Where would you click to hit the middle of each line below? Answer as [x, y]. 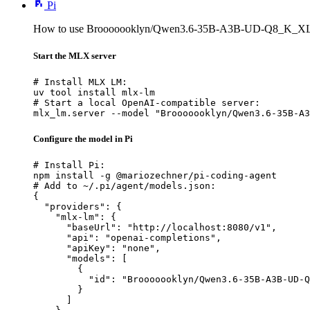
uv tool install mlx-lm [94, 92]
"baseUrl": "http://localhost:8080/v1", [155, 228]
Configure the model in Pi [83, 139]
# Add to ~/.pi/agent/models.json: [125, 186]
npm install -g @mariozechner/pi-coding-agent [155, 176]
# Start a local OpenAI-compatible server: [147, 102]
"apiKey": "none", [97, 248]
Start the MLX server [75, 55]
